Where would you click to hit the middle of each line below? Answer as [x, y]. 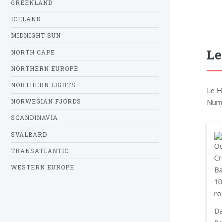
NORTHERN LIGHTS [43, 85]
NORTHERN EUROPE [45, 68]
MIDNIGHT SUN [36, 36]
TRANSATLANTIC [40, 151]
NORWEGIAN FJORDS [46, 102]
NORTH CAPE [33, 52]
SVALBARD [29, 134]
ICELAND [26, 19]
